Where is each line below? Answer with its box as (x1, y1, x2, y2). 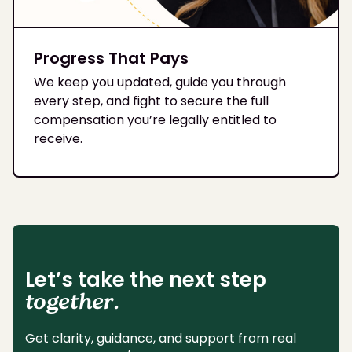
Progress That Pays (34, 46, 189, 69)
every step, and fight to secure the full (34, 91, 269, 110)
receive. (34, 129, 82, 148)
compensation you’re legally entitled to (34, 110, 277, 129)
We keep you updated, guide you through (34, 72, 286, 91)
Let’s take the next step (25, 265, 266, 294)
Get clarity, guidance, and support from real (25, 328, 296, 347)
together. (25, 287, 119, 321)
